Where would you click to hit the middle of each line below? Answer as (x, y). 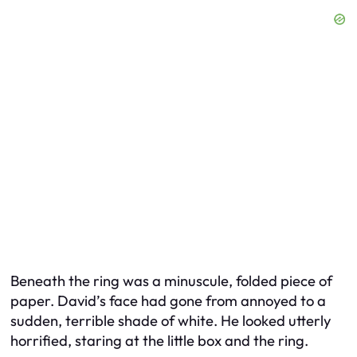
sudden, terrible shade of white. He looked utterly (171, 321)
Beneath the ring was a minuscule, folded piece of (171, 281)
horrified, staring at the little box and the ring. (159, 341)
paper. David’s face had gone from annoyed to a (168, 301)
